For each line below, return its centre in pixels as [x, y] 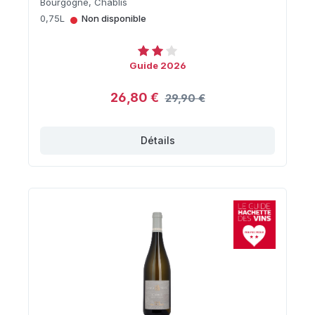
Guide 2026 [157, 65]
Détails [157, 140]
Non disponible [114, 18]
